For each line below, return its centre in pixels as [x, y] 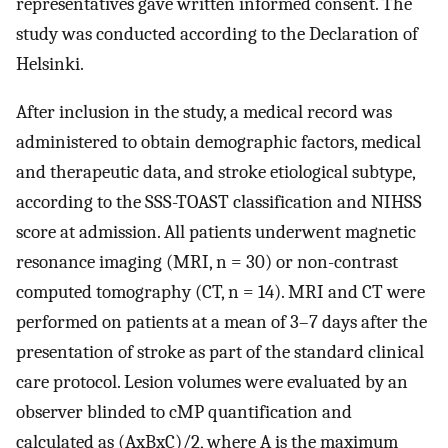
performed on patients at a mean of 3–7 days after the [221, 322]
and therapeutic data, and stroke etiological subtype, [215, 172]
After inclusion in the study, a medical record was [204, 112]
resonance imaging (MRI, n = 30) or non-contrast [207, 262]
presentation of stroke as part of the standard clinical [220, 352]
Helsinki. [50, 63]
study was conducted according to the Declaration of [217, 33]
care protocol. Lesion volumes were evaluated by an [212, 382]
